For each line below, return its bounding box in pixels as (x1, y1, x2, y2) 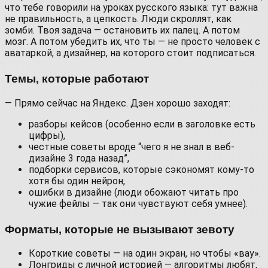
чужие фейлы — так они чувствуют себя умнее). (29, 197, 248, 209)
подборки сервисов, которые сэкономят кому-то (29, 163, 254, 175)
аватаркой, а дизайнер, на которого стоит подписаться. (5, 47, 256, 59)
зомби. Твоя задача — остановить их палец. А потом (5, 25, 240, 36)
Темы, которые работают (5, 70, 149, 87)
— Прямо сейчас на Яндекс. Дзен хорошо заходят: (5, 97, 230, 109)
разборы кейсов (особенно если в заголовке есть (29, 118, 255, 130)
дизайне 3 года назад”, (29, 152, 129, 164)
